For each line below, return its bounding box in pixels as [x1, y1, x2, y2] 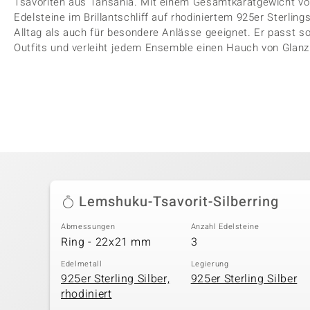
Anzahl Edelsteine [190, 221, 259, 232]
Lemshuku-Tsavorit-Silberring [79, 192, 279, 212]
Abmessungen [61, 221, 116, 232]
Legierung [190, 257, 229, 270]
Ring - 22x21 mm [61, 233, 152, 250]
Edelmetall [61, 257, 102, 270]
